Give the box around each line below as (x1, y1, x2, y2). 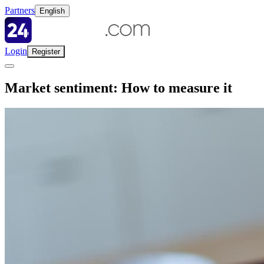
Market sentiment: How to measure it (5, 80, 232, 95)
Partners (5, 5, 35, 15)
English (39, 6, 65, 15)
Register (32, 47, 60, 56)
